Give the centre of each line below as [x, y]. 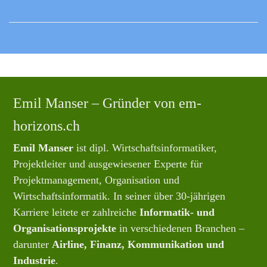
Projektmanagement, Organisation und [97, 180]
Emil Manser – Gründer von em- [108, 103]
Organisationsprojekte [65, 229]
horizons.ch [47, 126]
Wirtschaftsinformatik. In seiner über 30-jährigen [119, 196]
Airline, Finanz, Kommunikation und [138, 245]
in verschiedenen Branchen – [181, 229]
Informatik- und [177, 212]
